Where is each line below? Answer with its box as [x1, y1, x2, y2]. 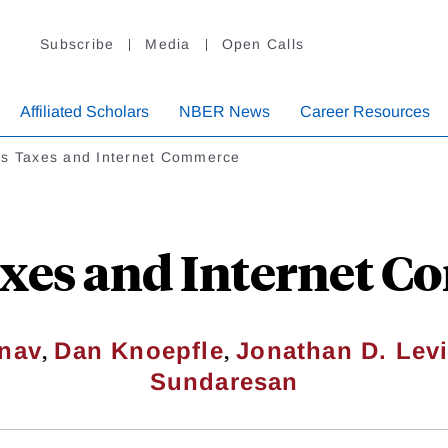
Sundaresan [149, 368, 299, 396]
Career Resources [300, 103, 430, 121]
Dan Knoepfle [54, 337, 224, 365]
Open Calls [221, 36, 304, 53]
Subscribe [40, 36, 115, 53]
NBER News [179, 103, 270, 121]
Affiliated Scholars [20, 103, 149, 121]
